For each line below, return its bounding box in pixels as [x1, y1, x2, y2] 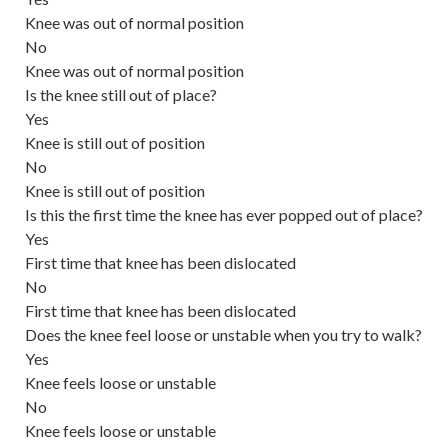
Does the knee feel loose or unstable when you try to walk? [25, 324, 422, 344]
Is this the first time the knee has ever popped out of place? [25, 204, 423, 224]
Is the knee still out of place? [25, 84, 217, 104]
